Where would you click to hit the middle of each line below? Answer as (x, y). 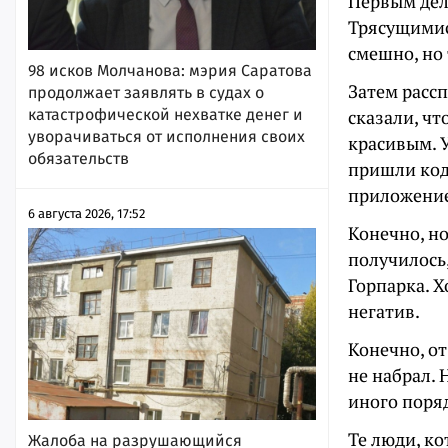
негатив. (384, 311)
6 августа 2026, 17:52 (86, 213)
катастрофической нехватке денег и (165, 114)
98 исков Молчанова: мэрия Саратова (170, 70)
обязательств (78, 158)
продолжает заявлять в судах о (146, 92)
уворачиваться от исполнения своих (166, 136)
